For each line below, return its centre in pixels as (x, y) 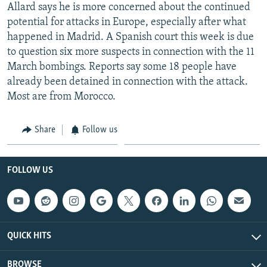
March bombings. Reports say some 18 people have (122, 67)
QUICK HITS (29, 236)
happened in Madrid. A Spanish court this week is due (131, 37)
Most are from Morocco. (61, 97)
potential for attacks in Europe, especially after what (127, 22)
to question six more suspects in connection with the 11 (131, 52)
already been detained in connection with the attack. (128, 82)
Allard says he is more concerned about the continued (129, 7)
